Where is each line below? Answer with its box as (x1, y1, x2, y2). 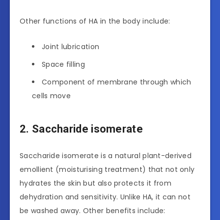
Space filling (42, 59, 85, 70)
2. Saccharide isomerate (20, 122, 143, 135)
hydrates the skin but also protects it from (20, 178, 171, 189)
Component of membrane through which (42, 77, 192, 87)
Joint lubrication (42, 42, 100, 52)
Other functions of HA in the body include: (20, 16, 170, 27)
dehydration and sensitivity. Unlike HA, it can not (20, 192, 191, 202)
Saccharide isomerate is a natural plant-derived (20, 151, 192, 161)
